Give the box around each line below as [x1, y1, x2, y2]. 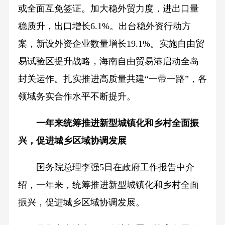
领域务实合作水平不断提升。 [18, 91, 136, 102]
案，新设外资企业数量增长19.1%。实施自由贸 [18, 39, 204, 49]
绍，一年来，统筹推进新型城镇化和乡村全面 [18, 180, 199, 190]
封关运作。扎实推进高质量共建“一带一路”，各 [18, 74, 207, 84]
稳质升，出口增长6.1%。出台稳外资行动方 [18, 21, 191, 32]
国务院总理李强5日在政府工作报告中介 [18, 162, 194, 173]
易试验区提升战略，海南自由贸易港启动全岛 [18, 56, 199, 67]
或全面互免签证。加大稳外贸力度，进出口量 [18, 4, 199, 14]
